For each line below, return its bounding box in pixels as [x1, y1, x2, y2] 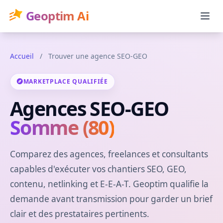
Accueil [10, 51, 34, 61]
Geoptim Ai [26, 7, 89, 24]
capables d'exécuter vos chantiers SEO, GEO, [10, 163, 187, 175]
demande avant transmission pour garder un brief [10, 193, 213, 205]
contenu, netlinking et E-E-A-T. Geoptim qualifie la [10, 178, 209, 190]
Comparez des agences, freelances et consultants [10, 148, 208, 160]
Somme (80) [10, 114, 114, 140]
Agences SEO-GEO [10, 95, 169, 121]
